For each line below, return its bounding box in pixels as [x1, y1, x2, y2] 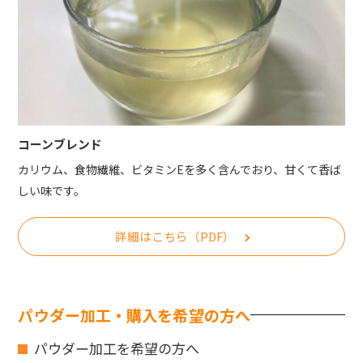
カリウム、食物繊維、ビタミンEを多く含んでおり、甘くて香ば [18, 160, 342, 177]
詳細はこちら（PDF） [114, 227, 235, 245]
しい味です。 [18, 181, 86, 199]
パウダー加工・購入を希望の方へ [18, 303, 250, 326]
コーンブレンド [18, 135, 103, 152]
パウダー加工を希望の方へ [34, 337, 200, 358]
